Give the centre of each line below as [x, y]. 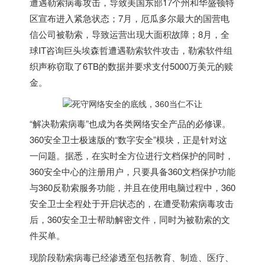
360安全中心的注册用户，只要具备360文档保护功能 [132, 171]
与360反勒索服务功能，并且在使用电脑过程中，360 [132, 187]
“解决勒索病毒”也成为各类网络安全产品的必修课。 [130, 123]
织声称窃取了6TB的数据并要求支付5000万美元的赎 [131, 66]
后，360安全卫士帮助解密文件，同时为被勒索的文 [130, 219]
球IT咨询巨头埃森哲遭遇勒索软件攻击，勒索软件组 [131, 50]
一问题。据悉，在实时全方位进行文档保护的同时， [132, 155]
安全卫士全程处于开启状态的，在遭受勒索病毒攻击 [132, 203]
